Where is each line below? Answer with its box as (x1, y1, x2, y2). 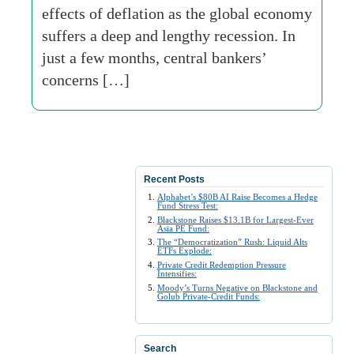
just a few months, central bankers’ (42, 49, 266, 66)
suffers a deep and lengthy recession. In (42, 27, 296, 44)
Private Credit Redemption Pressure (156, 260, 286, 270)
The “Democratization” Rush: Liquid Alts (156, 237, 307, 247)
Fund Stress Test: (156, 201, 218, 210)
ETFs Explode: (156, 246, 212, 256)
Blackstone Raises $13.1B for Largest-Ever (156, 214, 314, 224)
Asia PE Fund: (156, 223, 209, 233)
